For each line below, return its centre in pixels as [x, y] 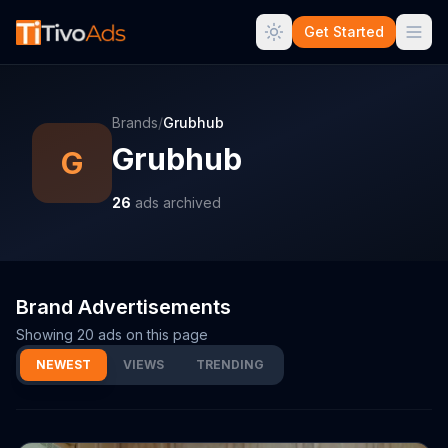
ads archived [176, 202]
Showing [46, 334]
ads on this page [151, 334]
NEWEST [63, 364]
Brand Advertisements [123, 307]
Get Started [344, 31]
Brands [135, 122]
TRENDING [230, 364]
